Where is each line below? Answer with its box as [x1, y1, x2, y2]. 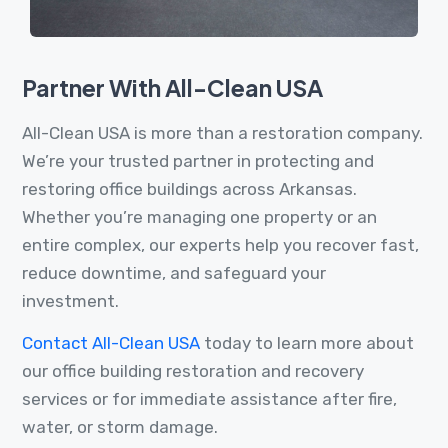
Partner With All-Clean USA [22, 73, 323, 103]
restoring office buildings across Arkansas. [22, 179, 357, 200]
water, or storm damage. [22, 417, 218, 438]
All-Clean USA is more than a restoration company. [22, 123, 423, 144]
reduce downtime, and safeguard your [22, 263, 326, 284]
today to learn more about [200, 333, 414, 354]
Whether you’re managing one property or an [22, 207, 377, 228]
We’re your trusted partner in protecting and [22, 151, 374, 172]
